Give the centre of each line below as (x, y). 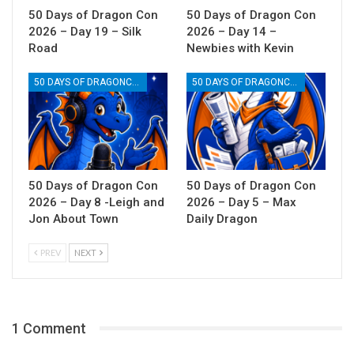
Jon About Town (73, 218)
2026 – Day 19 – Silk (85, 31)
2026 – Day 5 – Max (241, 202)
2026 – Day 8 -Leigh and (96, 202)
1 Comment (49, 328)
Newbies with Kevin (240, 48)
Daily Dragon (222, 218)
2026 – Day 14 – (232, 31)
